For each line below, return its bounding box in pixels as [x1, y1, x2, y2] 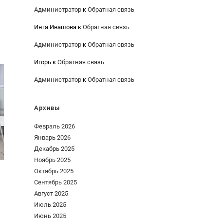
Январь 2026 [34, 134, 71, 141]
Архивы [34, 104, 60, 111]
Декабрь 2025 [34, 145, 74, 152]
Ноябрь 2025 [34, 156, 71, 163]
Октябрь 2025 [34, 167, 73, 175]
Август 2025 [34, 190, 68, 197]
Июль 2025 [34, 201, 66, 208]
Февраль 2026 [34, 123, 75, 130]
